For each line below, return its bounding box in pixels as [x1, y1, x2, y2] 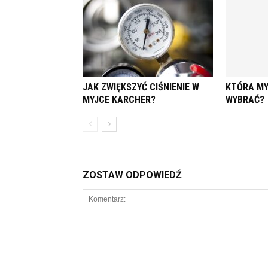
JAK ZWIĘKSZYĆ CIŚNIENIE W [83, 81, 199, 93]
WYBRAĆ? [226, 94, 264, 105]
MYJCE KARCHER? [83, 94, 156, 105]
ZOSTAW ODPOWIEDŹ [83, 169, 182, 181]
